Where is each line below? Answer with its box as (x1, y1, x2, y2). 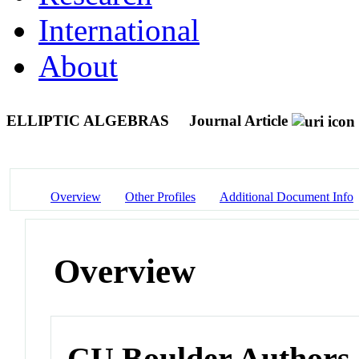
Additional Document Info (220, 189, 353, 204)
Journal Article (189, 111, 288, 129)
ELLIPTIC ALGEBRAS (6, 111, 173, 129)
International (38, 12, 200, 47)
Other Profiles (125, 189, 196, 204)
